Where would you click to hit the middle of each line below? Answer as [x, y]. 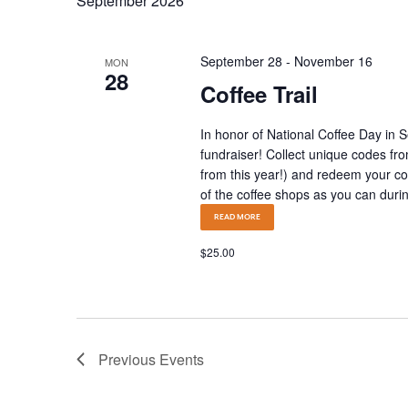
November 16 [333, 61]
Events [182, 359]
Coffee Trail [259, 94]
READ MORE [237, 217]
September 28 [241, 61]
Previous [129, 359]
